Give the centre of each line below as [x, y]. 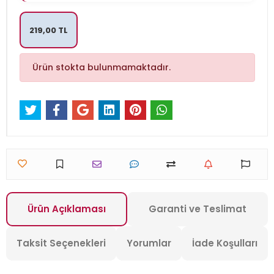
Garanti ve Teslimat [198, 209]
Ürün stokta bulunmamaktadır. [102, 67]
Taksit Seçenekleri [61, 243]
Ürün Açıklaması [67, 209]
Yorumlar [149, 243]
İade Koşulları [225, 243]
